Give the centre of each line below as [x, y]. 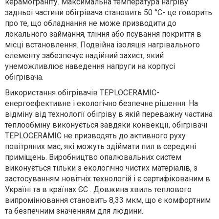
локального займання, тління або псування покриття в [103, 34]
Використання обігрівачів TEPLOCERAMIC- [82, 93]
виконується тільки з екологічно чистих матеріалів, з [101, 168]
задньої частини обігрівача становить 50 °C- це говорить [109, 12]
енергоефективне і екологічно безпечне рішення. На [101, 103]
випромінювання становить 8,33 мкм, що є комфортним [108, 200]
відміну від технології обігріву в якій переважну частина [109, 114]
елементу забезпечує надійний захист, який [84, 55]
